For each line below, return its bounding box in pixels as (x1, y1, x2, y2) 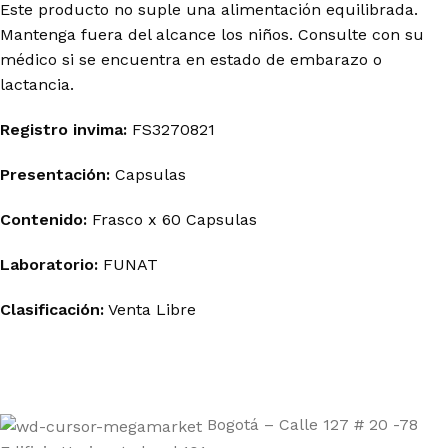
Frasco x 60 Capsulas (92, 210, 257, 229)
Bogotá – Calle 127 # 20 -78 (207, 415, 418, 434)
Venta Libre (104, 300, 196, 319)
